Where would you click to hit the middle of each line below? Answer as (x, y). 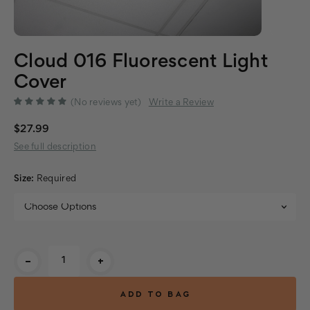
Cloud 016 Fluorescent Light (141, 62)
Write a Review (181, 103)
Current (31, 253)
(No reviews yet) (106, 103)
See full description (55, 147)
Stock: (28, 267)
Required (56, 179)
